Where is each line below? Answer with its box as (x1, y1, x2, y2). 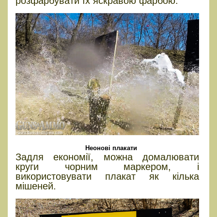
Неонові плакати (85, 144, 138, 152)
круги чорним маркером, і (15, 161, 200, 172)
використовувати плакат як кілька (15, 171, 200, 182)
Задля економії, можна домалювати (15, 152, 200, 163)
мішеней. (15, 181, 56, 192)
